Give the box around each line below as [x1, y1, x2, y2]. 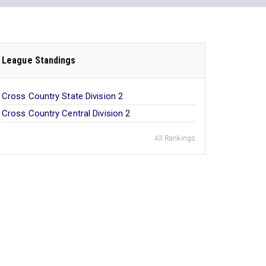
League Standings [2, 54, 76, 66]
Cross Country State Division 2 [2, 90, 123, 102]
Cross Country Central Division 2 [2, 107, 131, 119]
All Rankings [154, 134, 195, 142]
